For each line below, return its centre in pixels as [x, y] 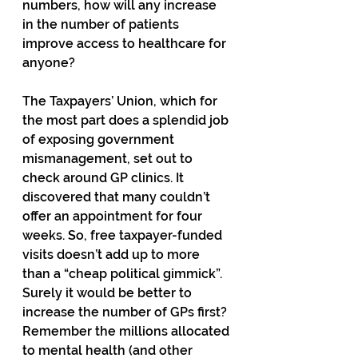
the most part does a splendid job [127, 120]
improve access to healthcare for [126, 44]
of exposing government [100, 139]
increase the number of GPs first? [126, 312]
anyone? [50, 63]
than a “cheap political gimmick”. [124, 274]
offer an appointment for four [114, 216]
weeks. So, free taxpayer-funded [124, 235]
